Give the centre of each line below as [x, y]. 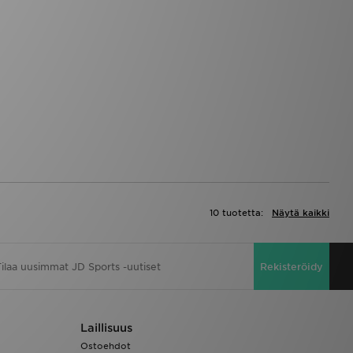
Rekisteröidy [292, 266]
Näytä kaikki [301, 213]
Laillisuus [106, 328]
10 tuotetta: [236, 213]
